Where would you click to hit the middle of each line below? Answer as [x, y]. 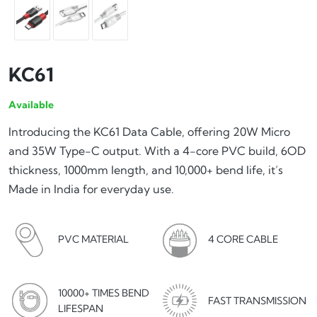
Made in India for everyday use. [91, 189]
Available [31, 105]
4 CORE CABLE [243, 239]
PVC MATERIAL [93, 239]
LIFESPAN [81, 308]
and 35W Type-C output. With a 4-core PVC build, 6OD [157, 151]
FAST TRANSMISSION [257, 300]
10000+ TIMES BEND [104, 293]
